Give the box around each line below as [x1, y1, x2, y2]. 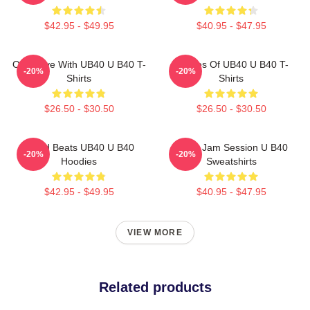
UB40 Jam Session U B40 [174, 142, 288, 153]
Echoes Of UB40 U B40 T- [174, 59, 289, 70]
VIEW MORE [127, 228, 183, 237]
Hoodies [61, 156, 97, 167]
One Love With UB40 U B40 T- [12, 59, 146, 70]
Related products [98, 280, 212, 295]
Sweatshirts [206, 156, 257, 167]
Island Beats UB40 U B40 [24, 142, 134, 153]
